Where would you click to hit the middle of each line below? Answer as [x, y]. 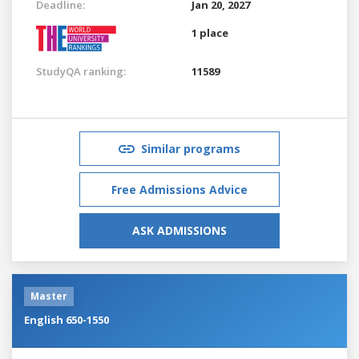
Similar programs [191, 148]
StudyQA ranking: [81, 71]
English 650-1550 [67, 319]
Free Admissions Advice [179, 189]
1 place [210, 32]
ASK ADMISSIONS [179, 230]
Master [49, 296]
